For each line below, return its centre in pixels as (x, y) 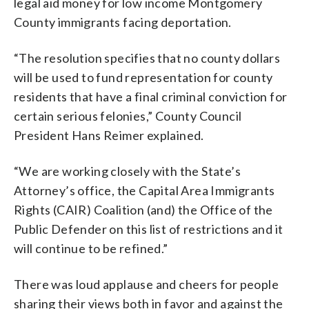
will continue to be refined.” (91, 248)
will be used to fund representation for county (143, 77)
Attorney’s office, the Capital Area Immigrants (144, 190)
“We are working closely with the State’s (127, 171)
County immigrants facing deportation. (123, 22)
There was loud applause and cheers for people (146, 284)
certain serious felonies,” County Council (128, 116)
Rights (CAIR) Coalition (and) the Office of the (143, 209)
